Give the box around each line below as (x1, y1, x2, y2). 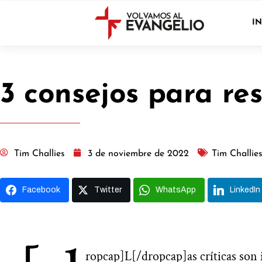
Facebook (22, 185, 60, 194)
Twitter (94, 185, 122, 194)
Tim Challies (14, 149, 65, 159)
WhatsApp (156, 185, 196, 194)
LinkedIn (230, 185, 260, 194)
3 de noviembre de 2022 (88, 149, 189, 159)
